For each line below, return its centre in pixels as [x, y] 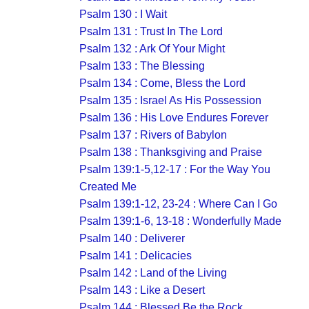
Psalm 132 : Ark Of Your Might [152, 49]
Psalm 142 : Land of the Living [153, 273]
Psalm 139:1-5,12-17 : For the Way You [175, 169]
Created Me [108, 187]
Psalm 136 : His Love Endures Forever [174, 118]
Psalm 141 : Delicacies [136, 256]
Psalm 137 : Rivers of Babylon [153, 135]
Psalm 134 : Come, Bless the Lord [162, 83]
